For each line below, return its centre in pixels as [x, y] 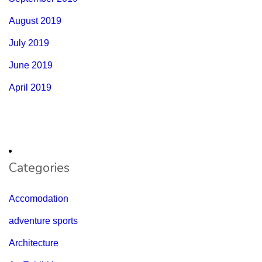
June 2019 [31, 65]
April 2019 [30, 88]
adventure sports [43, 221]
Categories [39, 168]
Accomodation [39, 199]
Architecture [34, 243]
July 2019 [29, 43]
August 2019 [35, 21]
